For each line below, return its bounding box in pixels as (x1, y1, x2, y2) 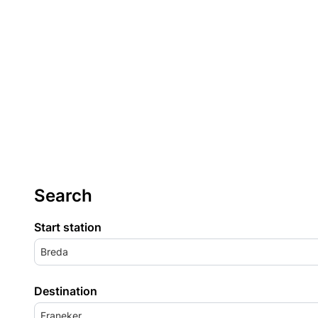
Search (34, 185, 92, 206)
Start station (34, 220, 102, 234)
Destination (34, 284, 97, 298)
